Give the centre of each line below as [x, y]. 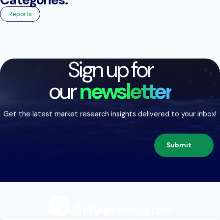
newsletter [125, 91]
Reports [20, 14]
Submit [179, 145]
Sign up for [110, 69]
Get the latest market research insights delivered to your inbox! [110, 114]
